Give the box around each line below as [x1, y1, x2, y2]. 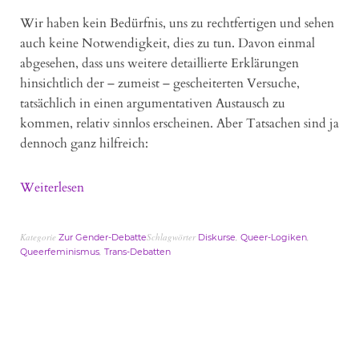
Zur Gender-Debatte [58, 231, 147, 243]
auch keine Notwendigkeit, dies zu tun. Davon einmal [20, 34, 315, 52]
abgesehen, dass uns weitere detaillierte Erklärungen [20, 54, 299, 72]
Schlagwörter [147, 230, 198, 243]
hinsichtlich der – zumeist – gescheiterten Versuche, [20, 74, 300, 92]
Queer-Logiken [240, 231, 307, 243]
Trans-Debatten [104, 245, 171, 257]
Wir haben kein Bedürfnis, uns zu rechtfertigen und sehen [20, 14, 334, 32]
